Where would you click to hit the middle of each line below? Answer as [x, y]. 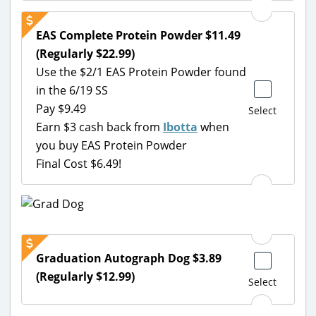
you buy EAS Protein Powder [111, 145]
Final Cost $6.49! [79, 163]
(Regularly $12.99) [85, 277]
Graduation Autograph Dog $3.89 [129, 259]
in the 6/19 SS [72, 90]
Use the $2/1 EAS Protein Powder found [141, 72]
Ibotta [180, 127]
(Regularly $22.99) [85, 53]
